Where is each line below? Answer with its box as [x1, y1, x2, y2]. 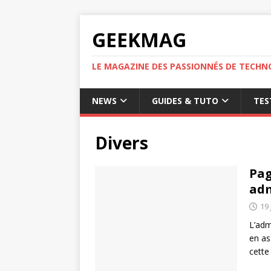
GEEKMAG [92, 27, 186, 53]
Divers [95, 131, 148, 154]
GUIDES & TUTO [152, 95, 218, 106]
